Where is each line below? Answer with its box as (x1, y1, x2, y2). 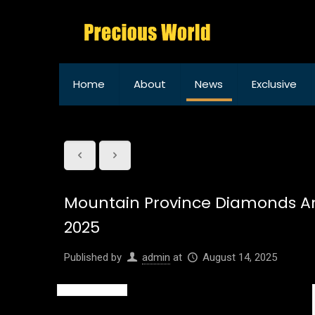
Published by (64, 251, 122, 264)
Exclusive (252, 77, 297, 91)
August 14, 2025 (202, 251, 278, 264)
